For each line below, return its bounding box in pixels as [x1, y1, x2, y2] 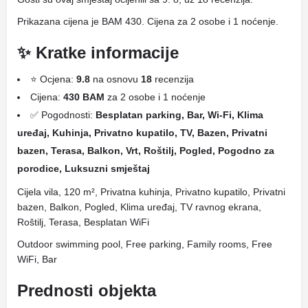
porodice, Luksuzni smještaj [17, 163, 150, 174]
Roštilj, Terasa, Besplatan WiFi [17, 217, 149, 228]
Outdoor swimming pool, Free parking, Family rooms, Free [17, 239, 272, 250]
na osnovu [90, 74, 141, 85]
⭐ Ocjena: [30, 74, 76, 85]
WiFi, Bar [17, 254, 57, 265]
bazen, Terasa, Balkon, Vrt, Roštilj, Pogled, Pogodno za [17, 145, 274, 156]
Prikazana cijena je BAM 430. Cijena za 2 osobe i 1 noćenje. [17, 16, 278, 27]
